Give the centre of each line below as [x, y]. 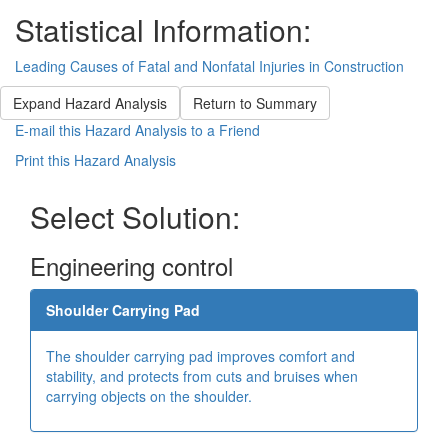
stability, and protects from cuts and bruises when [202, 376]
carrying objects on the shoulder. [149, 396]
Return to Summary [255, 103]
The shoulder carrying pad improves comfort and [200, 356]
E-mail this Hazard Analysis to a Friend [137, 130]
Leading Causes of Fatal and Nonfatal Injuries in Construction [209, 66]
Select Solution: [135, 217]
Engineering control [131, 266]
